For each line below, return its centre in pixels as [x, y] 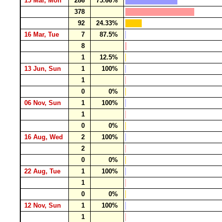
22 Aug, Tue [43, 171]
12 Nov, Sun [44, 205]
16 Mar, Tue [43, 34]
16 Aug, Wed [45, 137]
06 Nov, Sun [44, 103]
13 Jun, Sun [44, 69]
